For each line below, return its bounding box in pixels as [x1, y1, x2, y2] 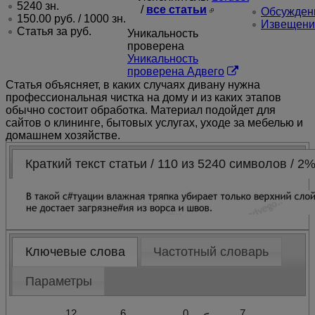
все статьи [146, 4, 207, 16]
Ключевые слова [25, 245, 125, 259]
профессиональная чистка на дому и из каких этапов [6, 91, 281, 104]
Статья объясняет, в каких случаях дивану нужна [6, 79, 260, 91]
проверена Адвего [127, 65, 224, 78]
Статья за [17, 25, 70, 38]
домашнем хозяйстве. [6, 129, 120, 142]
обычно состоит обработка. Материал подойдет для [6, 104, 276, 117]
